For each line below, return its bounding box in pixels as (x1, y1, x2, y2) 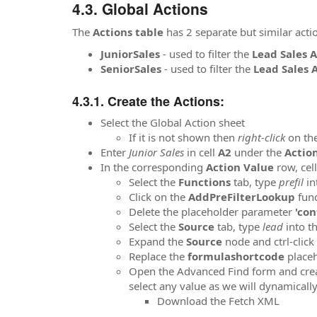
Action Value (206, 160, 277, 174)
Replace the (129, 249, 188, 263)
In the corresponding (100, 160, 206, 174)
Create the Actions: (108, 91, 228, 110)
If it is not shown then (129, 130, 238, 144)
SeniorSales (100, 62, 164, 76)
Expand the (129, 234, 186, 248)
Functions (178, 175, 234, 189)
